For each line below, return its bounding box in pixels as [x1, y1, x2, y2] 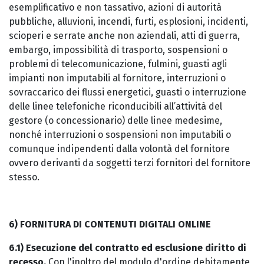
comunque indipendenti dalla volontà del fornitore [9, 143, 230, 154]
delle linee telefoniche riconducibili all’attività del [9, 101, 222, 112]
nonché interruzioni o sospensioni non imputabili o [9, 129, 231, 140]
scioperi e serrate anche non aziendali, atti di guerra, [9, 30, 240, 41]
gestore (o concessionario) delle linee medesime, [9, 115, 222, 126]
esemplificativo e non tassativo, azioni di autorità [9, 2, 222, 13]
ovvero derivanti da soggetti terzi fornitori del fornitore [9, 157, 250, 169]
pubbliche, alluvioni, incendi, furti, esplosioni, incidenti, [9, 16, 248, 27]
